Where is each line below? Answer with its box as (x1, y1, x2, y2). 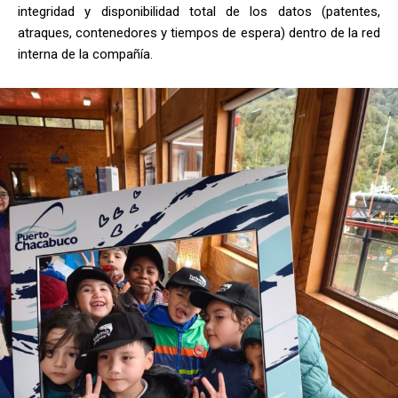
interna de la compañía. (18, 46, 156, 63)
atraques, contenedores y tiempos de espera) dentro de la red (18, 25, 380, 42)
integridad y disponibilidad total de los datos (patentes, (18, 4, 380, 20)
